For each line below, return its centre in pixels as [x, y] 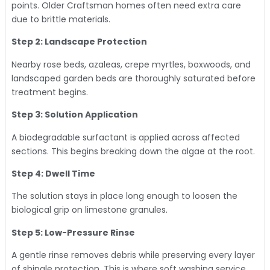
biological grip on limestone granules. [89, 210]
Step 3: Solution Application [75, 115]
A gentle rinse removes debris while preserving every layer [133, 255]
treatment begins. [50, 92]
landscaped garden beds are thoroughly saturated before [133, 78]
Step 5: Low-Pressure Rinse [73, 232]
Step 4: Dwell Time [53, 173]
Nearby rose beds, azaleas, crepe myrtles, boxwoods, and [131, 64]
